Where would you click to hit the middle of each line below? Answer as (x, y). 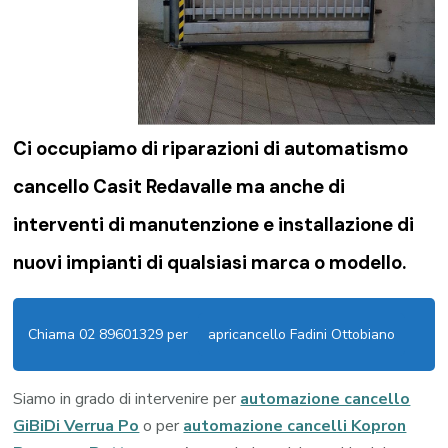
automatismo (346, 148)
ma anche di (289, 186)
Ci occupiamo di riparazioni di (149, 148)
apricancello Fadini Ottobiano (302, 335)
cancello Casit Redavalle (123, 186)
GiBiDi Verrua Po (76, 426)
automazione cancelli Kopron (295, 426)
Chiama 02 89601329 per (108, 335)
